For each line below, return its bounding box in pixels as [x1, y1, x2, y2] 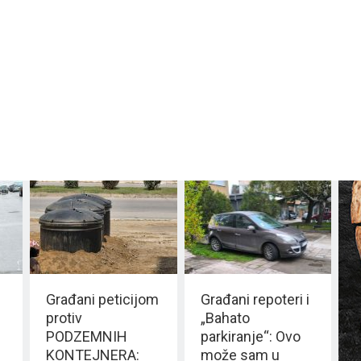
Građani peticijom [46, 290, 159, 308]
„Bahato [200, 309, 250, 326]
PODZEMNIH [46, 327, 127, 345]
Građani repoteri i [200, 290, 309, 308]
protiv [46, 309, 82, 326]
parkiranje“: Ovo [200, 327, 301, 345]
